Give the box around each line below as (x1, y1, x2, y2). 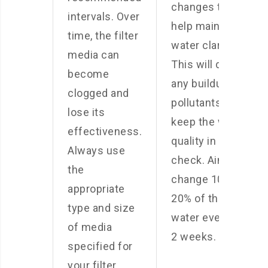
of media (68, 221, 112, 233)
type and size (68, 202, 135, 214)
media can (68, 48, 120, 61)
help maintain (171, 20, 239, 32)
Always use (68, 144, 125, 157)
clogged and (68, 87, 129, 99)
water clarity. (171, 39, 235, 51)
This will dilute (171, 58, 243, 71)
